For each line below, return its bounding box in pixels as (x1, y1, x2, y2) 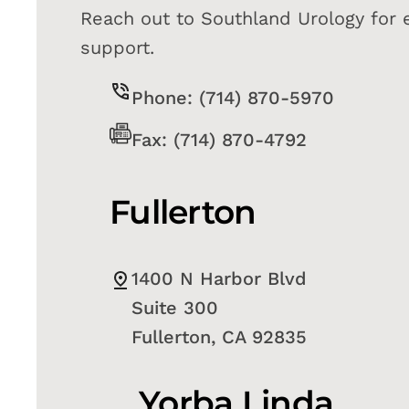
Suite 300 (131, 297, 218, 320)
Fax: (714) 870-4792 (131, 129, 307, 152)
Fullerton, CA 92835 (131, 326, 307, 349)
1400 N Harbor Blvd (131, 267, 307, 290)
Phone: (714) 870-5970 (131, 87, 334, 110)
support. (80, 37, 154, 59)
